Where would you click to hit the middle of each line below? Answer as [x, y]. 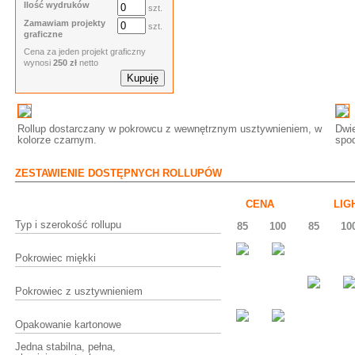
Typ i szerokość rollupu [68, 225]
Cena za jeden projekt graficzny [85, 52]
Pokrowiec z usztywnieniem [79, 291]
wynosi [38, 63]
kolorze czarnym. [57, 140]
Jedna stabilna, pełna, [65, 347]
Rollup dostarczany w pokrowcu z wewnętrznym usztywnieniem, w [170, 129]
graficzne [43, 34]
